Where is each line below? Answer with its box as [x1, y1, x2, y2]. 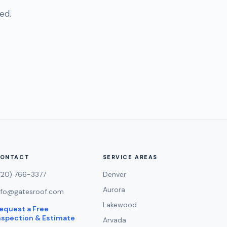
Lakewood [102, 200, 137, 209]
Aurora [102, 185, 125, 194]
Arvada [102, 215, 126, 224]
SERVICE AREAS [102, 154, 158, 161]
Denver [102, 170, 126, 179]
